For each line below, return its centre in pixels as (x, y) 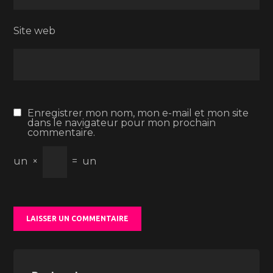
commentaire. (62, 133)
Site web (35, 31)
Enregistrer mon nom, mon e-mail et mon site (138, 113)
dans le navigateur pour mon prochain (122, 123)
